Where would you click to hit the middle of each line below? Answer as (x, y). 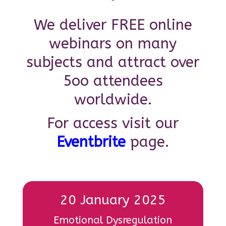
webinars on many (113, 44)
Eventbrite (91, 142)
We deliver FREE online (113, 25)
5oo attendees (113, 81)
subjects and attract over (113, 62)
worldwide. (113, 100)
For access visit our (113, 123)
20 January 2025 (113, 200)
